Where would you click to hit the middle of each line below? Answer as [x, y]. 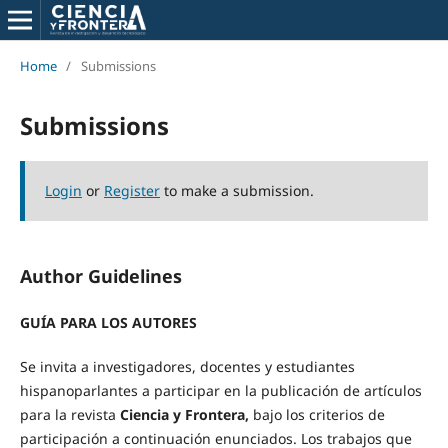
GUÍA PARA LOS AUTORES [108, 322]
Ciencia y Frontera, [184, 414]
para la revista [69, 414]
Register [131, 190]
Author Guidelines [100, 275]
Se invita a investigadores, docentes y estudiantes [187, 366]
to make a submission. [236, 190]
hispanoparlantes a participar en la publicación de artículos [220, 390]
